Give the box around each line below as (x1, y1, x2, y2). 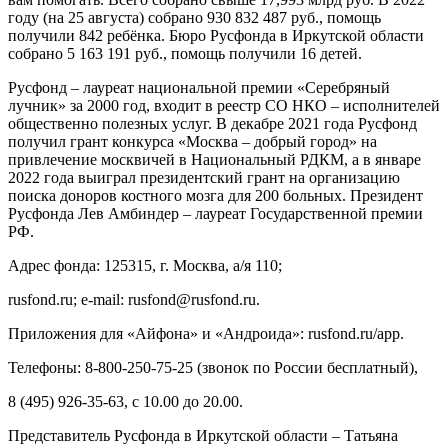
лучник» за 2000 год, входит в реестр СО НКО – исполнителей (8, 96, 440, 114)
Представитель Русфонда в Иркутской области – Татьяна (8, 426, 398, 444)
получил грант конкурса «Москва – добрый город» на (8, 132, 377, 150)
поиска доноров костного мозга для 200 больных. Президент (8, 186, 423, 204)
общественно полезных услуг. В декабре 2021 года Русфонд (8, 114, 417, 132)
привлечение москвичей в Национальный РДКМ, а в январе (8, 150, 421, 168)
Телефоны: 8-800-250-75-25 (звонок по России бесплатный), (8, 358, 418, 376)
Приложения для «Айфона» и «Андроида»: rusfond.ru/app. (8, 324, 404, 342)
